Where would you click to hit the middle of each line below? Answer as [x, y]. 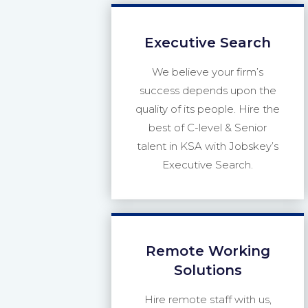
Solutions [208, 270]
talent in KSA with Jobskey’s [208, 146]
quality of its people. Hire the [208, 109]
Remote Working [208, 251]
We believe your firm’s [208, 71]
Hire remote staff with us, [208, 299]
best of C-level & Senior [208, 127]
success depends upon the [208, 90]
